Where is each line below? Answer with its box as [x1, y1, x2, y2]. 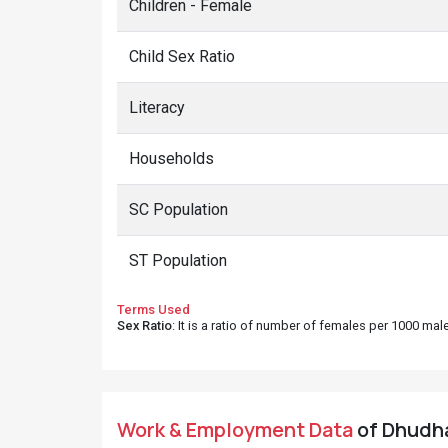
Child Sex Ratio [129, 47, 235, 66]
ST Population [129, 251, 227, 270]
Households [129, 149, 214, 168]
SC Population [129, 200, 228, 219]
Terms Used [117, 302, 190, 317]
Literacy [129, 98, 185, 117]
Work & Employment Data [117, 416, 353, 443]
